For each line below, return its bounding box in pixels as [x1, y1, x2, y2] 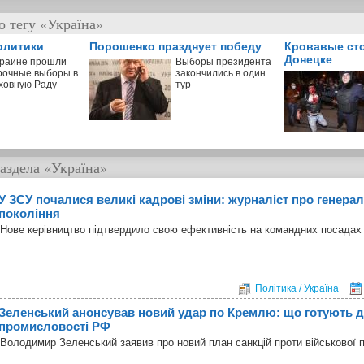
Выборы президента [175, 55, 271, 67]
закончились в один [175, 67, 266, 79]
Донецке [284, 52, 332, 66]
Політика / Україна [255, 282, 339, 294]
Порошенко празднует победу [89, 39, 262, 53]
